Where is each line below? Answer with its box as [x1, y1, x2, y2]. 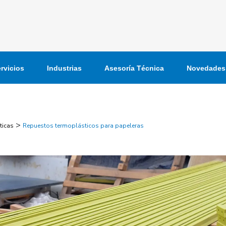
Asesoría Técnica [104, 64, 164, 72]
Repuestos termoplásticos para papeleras [23, 122, 144, 130]
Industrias [47, 64, 82, 72]
